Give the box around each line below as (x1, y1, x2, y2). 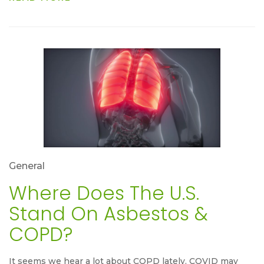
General (9, 160, 45, 172)
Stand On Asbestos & (9, 200, 208, 227)
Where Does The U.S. (9, 180, 199, 207)
